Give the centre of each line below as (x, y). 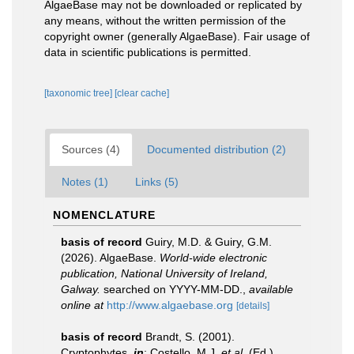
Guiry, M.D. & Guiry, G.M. (209, 242)
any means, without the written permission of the (165, 21)
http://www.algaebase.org (170, 305)
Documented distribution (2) (217, 149)
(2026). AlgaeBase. (110, 258)
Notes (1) (85, 182)
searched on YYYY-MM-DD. (171, 289)
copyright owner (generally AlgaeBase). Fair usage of (177, 36)
